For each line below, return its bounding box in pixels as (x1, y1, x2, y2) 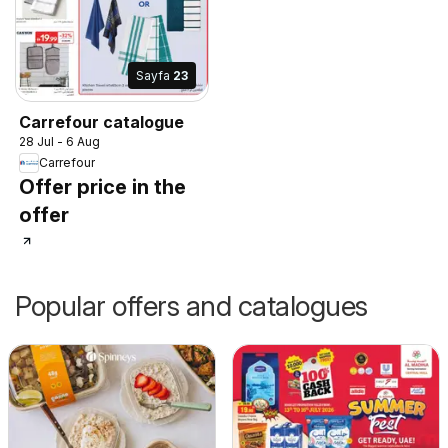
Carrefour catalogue (19, 111, 184, 132)
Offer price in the (19, 174, 186, 199)
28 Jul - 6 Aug (19, 133, 100, 149)
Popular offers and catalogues (15, 288, 368, 323)
